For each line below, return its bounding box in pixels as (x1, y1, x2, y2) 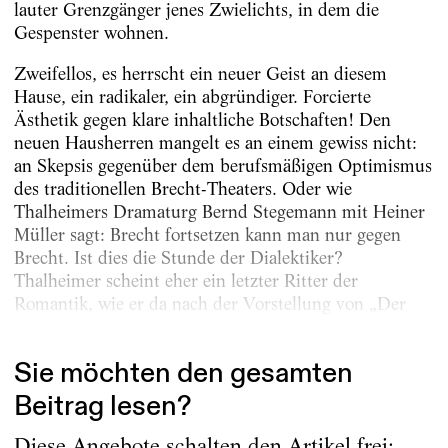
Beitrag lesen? (13, 388, 191, 424)
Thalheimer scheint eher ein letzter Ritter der (13, 270, 358, 292)
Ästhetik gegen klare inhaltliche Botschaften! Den (13, 109, 391, 131)
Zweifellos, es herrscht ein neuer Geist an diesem (13, 63, 387, 85)
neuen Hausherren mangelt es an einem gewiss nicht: (13, 132, 417, 154)
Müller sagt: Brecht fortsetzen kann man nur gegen (13, 224, 401, 246)
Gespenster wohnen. (13, 21, 169, 43)
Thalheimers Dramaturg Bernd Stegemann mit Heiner (13, 201, 425, 223)
